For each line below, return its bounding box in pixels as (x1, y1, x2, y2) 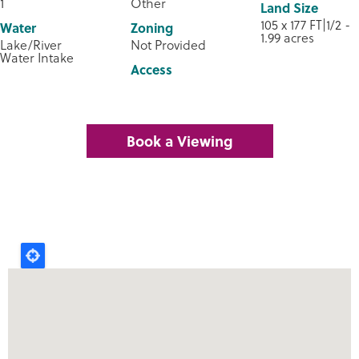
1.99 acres (260, 28, 315, 47)
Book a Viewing (126, 131, 233, 152)
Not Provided (130, 35, 206, 54)
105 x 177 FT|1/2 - (260, 15, 351, 34)
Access (130, 60, 172, 79)
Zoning (130, 18, 173, 38)
